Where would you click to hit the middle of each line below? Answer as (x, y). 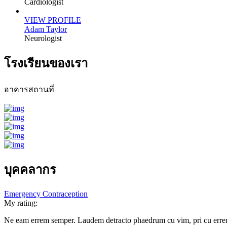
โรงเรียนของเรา (46, 64)
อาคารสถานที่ (29, 90)
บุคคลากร (30, 169)
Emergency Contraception (46, 194)
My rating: (21, 203)
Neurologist (43, 39)
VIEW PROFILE (53, 20)
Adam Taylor (46, 29)
